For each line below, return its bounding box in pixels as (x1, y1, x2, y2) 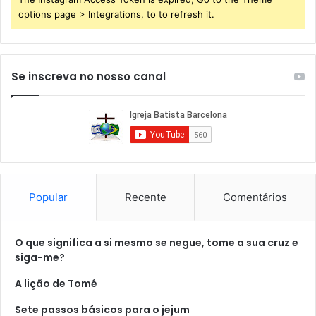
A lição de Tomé (15, 276, 97, 291)
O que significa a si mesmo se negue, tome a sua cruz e (15, 235, 298, 250)
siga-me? (15, 250, 65, 265)
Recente (124, 190, 166, 204)
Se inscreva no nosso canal (11, 68, 166, 84)
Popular (28, 190, 68, 204)
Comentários (223, 190, 288, 204)
